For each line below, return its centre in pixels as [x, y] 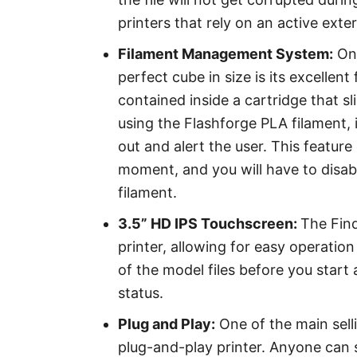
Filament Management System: [226, 54]
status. [141, 293]
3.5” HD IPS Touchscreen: [209, 224]
